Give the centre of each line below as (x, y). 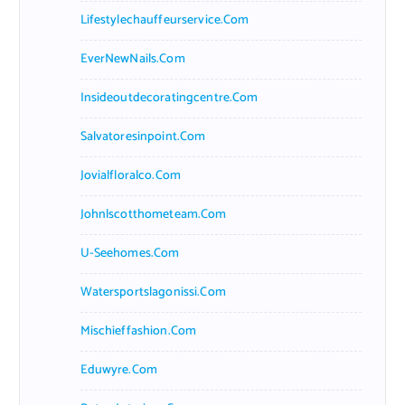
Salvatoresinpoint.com (143, 137)
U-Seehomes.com (130, 253)
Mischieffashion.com (138, 331)
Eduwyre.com (119, 370)
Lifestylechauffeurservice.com (165, 20)
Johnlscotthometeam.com (153, 214)
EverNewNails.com (132, 59)
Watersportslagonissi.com (153, 292)
